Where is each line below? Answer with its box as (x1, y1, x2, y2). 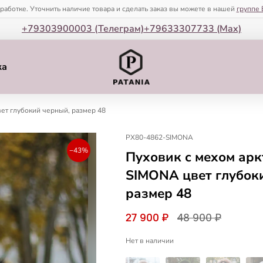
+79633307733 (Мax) (144, 22, 241, 35)
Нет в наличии (126, 236, 174, 245)
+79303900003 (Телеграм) (22, 22, 144, 35)
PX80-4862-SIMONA (126, 133, 193, 142)
